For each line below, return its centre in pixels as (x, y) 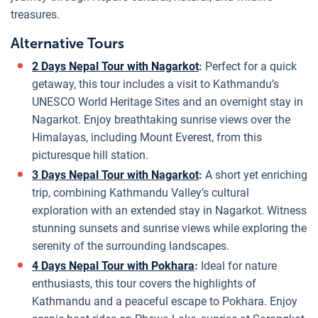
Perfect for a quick (251, 66)
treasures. (35, 14)
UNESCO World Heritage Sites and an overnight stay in (168, 102)
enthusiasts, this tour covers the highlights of (144, 283)
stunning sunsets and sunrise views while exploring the (169, 228)
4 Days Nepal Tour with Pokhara (113, 265)
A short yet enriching (256, 175)
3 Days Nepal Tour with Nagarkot (115, 175)
